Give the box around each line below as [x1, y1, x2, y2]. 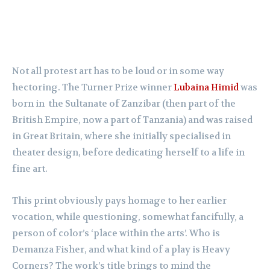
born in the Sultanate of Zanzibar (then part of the [12, 98, 236, 110]
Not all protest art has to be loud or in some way [12, 65, 224, 78]
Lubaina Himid [174, 81, 239, 94]
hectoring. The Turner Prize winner [12, 81, 174, 94]
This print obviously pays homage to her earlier [12, 195, 227, 207]
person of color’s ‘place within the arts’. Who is [12, 227, 220, 240]
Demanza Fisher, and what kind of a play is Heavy [12, 243, 230, 256]
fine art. [12, 163, 48, 175]
